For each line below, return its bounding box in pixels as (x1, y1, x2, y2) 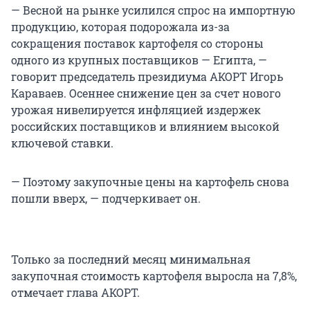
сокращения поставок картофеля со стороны (11, 36, 264, 51)
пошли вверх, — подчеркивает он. (11, 191, 201, 206)
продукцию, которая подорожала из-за (11, 19, 230, 35)
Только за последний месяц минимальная (11, 252, 250, 267)
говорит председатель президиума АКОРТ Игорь (11, 69, 283, 84)
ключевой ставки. (11, 136, 113, 151)
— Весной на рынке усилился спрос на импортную (11, 3, 295, 18)
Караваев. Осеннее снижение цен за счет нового (11, 86, 281, 101)
